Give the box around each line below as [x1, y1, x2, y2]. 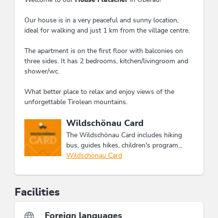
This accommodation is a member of [24, 119, 175, 128]
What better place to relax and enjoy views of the [24, 88, 174, 95]
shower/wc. [24, 68, 59, 75]
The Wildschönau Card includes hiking [66, 131, 182, 139]
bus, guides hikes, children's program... [66, 142, 182, 149]
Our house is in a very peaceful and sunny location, [24, 17, 179, 24]
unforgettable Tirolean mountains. [24, 98, 127, 106]
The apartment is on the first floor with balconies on [24, 47, 183, 54]
